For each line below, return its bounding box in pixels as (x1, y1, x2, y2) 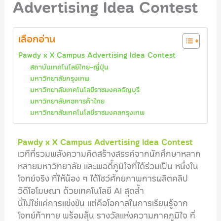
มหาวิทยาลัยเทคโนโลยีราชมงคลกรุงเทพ (30, 109, 145, 116)
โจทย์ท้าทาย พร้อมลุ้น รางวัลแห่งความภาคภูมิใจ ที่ (18, 211, 196, 220)
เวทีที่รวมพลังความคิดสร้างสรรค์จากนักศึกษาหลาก (18, 149, 201, 158)
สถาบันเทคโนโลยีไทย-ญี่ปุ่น (30, 64, 109, 71)
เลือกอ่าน (18, 34, 56, 44)
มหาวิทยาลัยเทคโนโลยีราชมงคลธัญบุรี (30, 86, 140, 94)
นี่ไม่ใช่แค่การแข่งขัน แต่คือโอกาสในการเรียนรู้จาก (18, 199, 188, 208)
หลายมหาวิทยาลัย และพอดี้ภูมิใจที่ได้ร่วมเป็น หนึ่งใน (18, 162, 199, 171)
